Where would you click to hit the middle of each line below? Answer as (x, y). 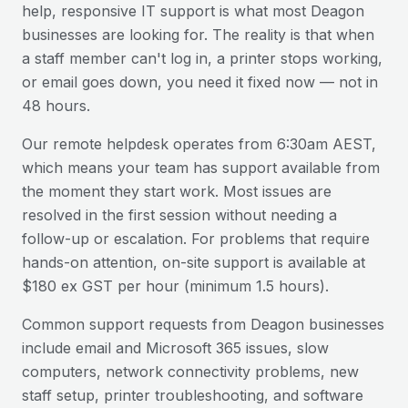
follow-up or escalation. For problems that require (196, 239)
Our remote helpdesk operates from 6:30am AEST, (199, 144)
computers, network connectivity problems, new (190, 372)
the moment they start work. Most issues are (177, 191)
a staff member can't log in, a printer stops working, (202, 58)
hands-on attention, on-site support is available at (194, 262)
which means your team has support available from (201, 168)
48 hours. (56, 106)
